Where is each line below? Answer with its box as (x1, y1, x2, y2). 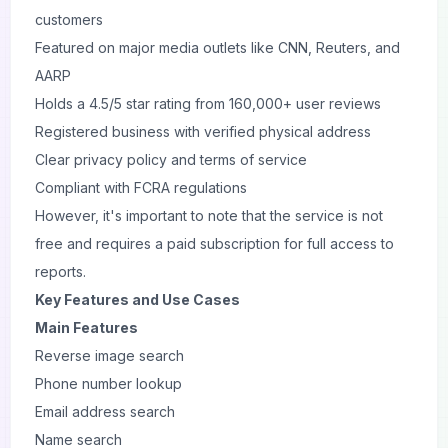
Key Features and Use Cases (35, 291, 240, 308)
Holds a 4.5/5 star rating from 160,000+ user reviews (35, 95, 381, 112)
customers (35, 11, 103, 28)
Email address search (35, 403, 175, 420)
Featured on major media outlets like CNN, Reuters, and (35, 39, 400, 56)
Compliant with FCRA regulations (35, 179, 247, 196)
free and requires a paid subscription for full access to (35, 235, 394, 252)
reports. (35, 263, 86, 280)
